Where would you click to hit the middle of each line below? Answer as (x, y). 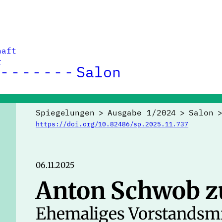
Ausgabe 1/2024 (142, 112)
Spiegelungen (65, 112)
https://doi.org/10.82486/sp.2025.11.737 (112, 124)
